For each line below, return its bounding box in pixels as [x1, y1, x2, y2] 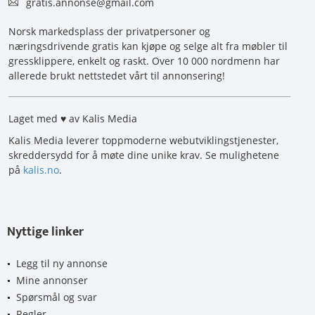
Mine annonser [16, 273, 88, 287]
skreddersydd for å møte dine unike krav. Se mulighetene [8, 148, 279, 162]
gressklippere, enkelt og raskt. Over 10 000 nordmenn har [8, 53, 280, 67]
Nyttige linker [7, 221, 84, 243]
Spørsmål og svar [16, 290, 97, 304]
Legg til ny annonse [16, 256, 108, 270]
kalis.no [23, 162, 59, 176]
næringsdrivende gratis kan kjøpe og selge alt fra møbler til [8, 39, 288, 53]
